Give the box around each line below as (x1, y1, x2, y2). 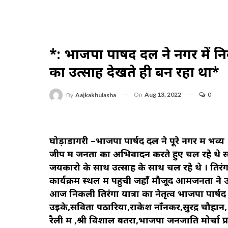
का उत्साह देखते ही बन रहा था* (49, 62, 219, 81)
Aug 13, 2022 (145, 91, 181, 98)
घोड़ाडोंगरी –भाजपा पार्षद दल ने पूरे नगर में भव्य (49, 134, 224, 147)
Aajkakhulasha (75, 91, 116, 99)
